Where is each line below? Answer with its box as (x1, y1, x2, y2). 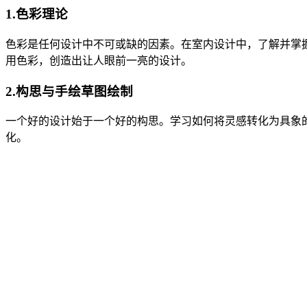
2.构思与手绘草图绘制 (5, 84, 133, 99)
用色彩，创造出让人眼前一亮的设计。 (5, 54, 192, 66)
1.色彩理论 (5, 7, 68, 22)
